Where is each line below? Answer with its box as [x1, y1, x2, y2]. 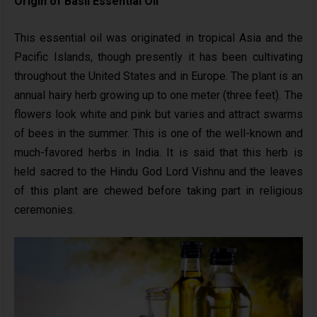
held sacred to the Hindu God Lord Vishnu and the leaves [14, 165, 303, 179]
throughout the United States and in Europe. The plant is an [14, 69, 303, 83]
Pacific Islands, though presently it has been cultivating [14, 50, 303, 64]
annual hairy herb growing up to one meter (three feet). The [14, 88, 303, 103]
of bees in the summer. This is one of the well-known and [14, 127, 303, 141]
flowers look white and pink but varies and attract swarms [14, 108, 303, 122]
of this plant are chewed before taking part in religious [14, 184, 303, 198]
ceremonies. [14, 203, 76, 217]
